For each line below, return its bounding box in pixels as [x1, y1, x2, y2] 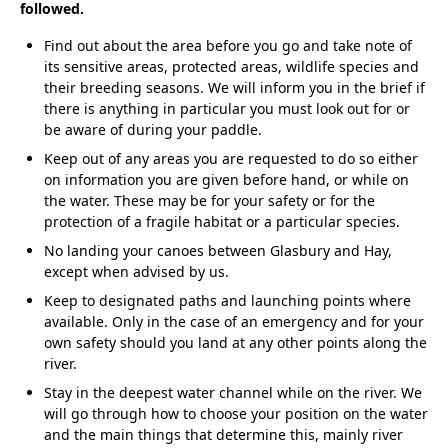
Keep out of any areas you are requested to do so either [44, 149, 418, 169]
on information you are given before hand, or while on [44, 170, 409, 190]
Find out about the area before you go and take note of [44, 36, 412, 56]
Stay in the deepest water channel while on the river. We [44, 383, 422, 403]
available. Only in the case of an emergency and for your [44, 312, 424, 332]
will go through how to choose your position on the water [44, 404, 428, 424]
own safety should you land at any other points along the [44, 333, 427, 353]
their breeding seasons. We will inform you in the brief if [44, 78, 425, 98]
